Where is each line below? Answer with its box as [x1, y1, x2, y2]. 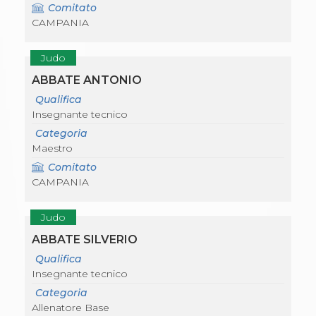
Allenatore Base [32, 301, 109, 315]
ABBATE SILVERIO [32, 233, 138, 247]
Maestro [32, 142, 73, 155]
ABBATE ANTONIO [32, 73, 142, 87]
